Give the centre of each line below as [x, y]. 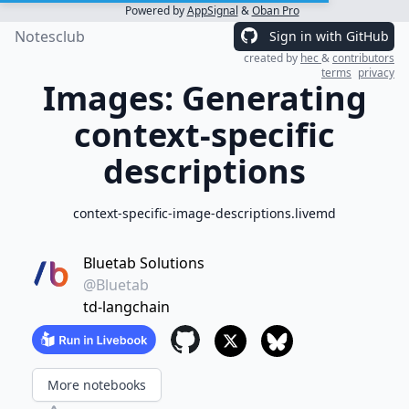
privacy [376, 73]
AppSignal [212, 10]
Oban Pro [275, 10]
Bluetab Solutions [143, 263]
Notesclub [50, 37]
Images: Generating [204, 98]
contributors [363, 58]
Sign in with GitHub [329, 36]
